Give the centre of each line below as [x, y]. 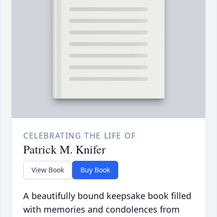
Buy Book [95, 170]
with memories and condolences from [101, 209]
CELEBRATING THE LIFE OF [80, 136]
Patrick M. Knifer [64, 149]
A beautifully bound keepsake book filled [107, 196]
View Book [48, 170]
